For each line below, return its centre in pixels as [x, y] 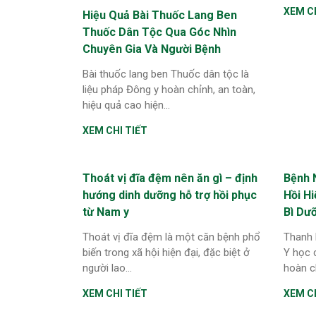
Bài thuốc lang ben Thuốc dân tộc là [166, 74]
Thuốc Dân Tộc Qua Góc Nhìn [159, 32]
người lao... [107, 268]
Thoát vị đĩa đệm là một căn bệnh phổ [171, 237]
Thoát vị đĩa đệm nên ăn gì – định [170, 178]
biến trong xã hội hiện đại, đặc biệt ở [166, 252]
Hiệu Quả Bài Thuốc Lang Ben [160, 15]
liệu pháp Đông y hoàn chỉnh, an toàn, [169, 89]
